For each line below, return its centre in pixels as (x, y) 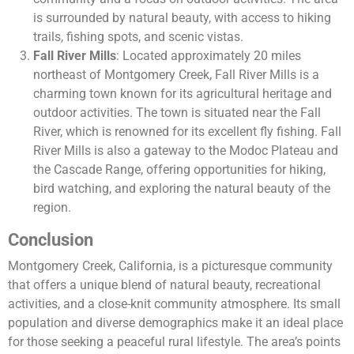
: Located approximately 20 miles (209, 56)
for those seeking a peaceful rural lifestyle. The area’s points (174, 342)
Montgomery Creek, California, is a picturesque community (170, 266)
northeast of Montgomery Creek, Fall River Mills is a (176, 75)
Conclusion (51, 240)
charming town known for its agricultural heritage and (183, 94)
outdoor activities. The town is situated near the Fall (177, 113)
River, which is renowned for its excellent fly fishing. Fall (187, 132)
